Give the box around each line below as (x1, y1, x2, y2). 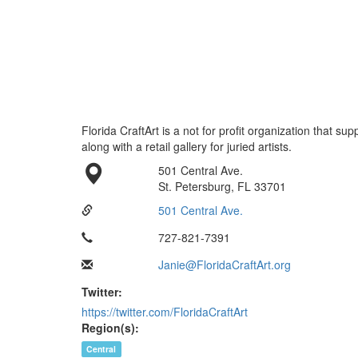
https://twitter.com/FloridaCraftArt (82, 303, 248, 320)
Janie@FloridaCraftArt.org (158, 256, 292, 272)
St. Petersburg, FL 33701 (158, 177, 287, 194)
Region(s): (82, 319, 139, 336)
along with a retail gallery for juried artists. (82, 137, 292, 154)
